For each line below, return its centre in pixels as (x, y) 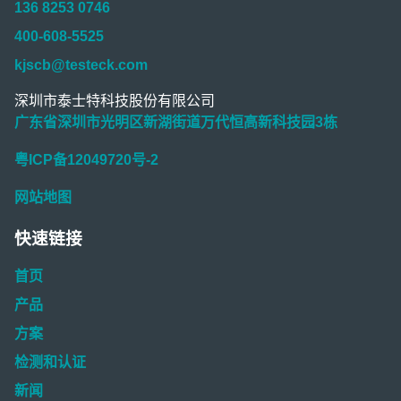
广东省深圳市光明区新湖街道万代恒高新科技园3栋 (176, 123)
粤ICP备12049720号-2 (86, 160)
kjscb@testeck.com (81, 65)
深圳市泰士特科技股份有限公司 (115, 101)
